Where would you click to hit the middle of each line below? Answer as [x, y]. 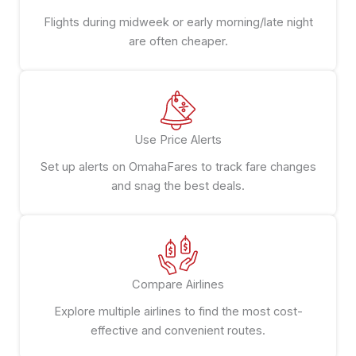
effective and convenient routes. [178, 330]
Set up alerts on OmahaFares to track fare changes [178, 166]
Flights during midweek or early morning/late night [178, 22]
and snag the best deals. [178, 186]
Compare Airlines [178, 284]
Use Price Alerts [178, 139]
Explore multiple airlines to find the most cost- [178, 311]
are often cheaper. [178, 41]
